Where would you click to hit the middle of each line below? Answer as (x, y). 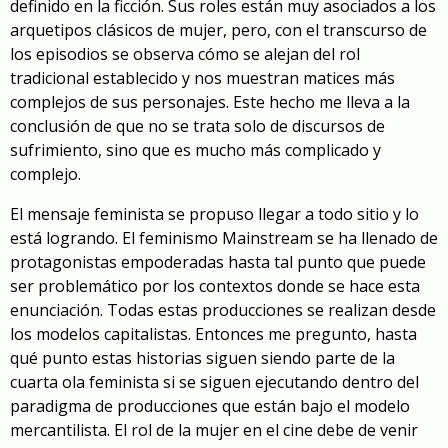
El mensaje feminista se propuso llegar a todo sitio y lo (214, 214)
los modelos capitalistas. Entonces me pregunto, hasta (213, 334)
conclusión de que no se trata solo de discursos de (197, 126)
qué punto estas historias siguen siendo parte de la (202, 358)
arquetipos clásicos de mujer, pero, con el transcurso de (218, 30)
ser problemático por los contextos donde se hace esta (215, 286)
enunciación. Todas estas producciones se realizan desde (223, 310)
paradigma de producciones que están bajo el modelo (210, 406)
